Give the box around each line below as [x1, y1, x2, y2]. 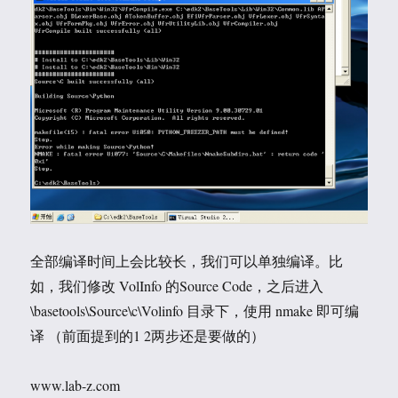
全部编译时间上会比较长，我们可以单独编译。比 [30, 251, 344, 270]
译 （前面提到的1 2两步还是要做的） [30, 325, 266, 345]
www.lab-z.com [30, 375, 121, 394]
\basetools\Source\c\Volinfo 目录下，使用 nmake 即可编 [30, 300, 360, 320]
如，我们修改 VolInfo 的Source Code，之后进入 [30, 275, 324, 295]
